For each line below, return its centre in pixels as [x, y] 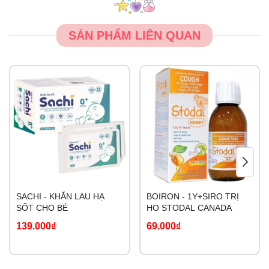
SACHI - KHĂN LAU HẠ [60, 196]
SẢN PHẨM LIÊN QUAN [134, 36]
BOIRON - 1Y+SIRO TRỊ [192, 196]
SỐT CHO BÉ [42, 207]
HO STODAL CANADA [189, 207]
